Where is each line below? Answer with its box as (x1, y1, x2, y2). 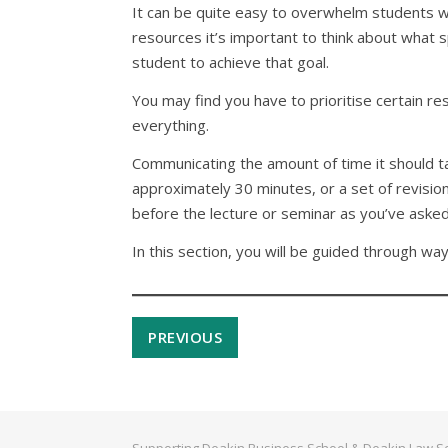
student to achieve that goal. (132, 52, 329, 72)
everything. (132, 115, 209, 135)
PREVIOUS (148, 327, 222, 347)
